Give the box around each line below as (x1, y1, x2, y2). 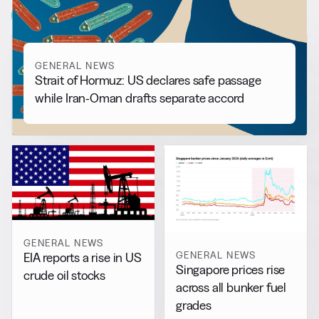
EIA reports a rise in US (23, 250, 142, 264)
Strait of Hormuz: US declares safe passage (35, 73, 261, 88)
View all (36, 9, 72, 21)
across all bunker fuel (176, 280, 287, 294)
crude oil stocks (23, 268, 106, 282)
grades (176, 298, 211, 312)
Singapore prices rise (176, 262, 286, 276)
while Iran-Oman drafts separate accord (35, 91, 245, 105)
